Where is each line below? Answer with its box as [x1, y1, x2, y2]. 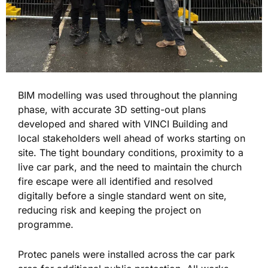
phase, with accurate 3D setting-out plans [18, 103, 206, 115]
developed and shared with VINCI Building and [18, 117, 228, 130]
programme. [18, 218, 74, 230]
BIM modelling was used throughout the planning [18, 89, 237, 101]
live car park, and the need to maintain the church [18, 160, 242, 173]
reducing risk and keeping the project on [18, 203, 201, 216]
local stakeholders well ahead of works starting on [18, 132, 245, 144]
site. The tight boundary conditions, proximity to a [18, 146, 243, 159]
